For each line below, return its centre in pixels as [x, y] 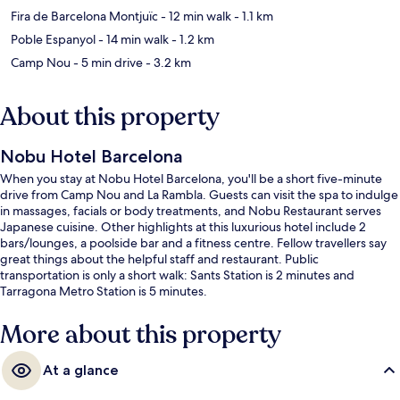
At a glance [81, 370]
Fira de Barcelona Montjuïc [84, 16]
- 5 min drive [107, 62]
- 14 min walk [132, 39]
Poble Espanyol [53, 39]
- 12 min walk [195, 16]
